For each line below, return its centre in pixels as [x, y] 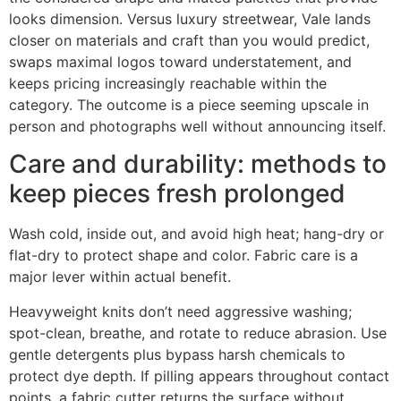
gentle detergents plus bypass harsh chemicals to [177, 354]
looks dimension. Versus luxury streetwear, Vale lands [190, 19]
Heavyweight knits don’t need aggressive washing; [180, 311]
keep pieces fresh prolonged [177, 194]
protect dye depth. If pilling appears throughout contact [199, 375]
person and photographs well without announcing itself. [197, 127]
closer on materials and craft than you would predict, [189, 41]
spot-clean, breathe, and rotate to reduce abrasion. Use [198, 333]
